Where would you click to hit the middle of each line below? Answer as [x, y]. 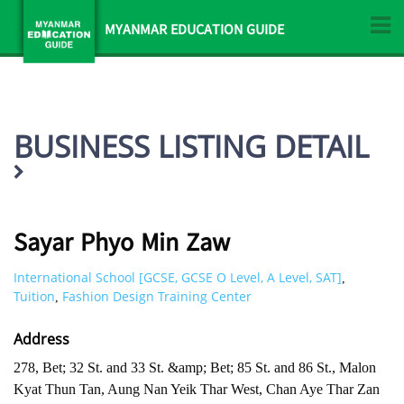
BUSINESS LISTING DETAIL [191, 147]
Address [41, 339]
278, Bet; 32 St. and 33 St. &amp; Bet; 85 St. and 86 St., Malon [195, 367]
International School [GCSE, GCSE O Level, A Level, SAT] [178, 277]
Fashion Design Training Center [157, 296]
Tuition [34, 296]
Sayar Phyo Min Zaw [122, 245]
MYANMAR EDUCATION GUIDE [194, 31]
